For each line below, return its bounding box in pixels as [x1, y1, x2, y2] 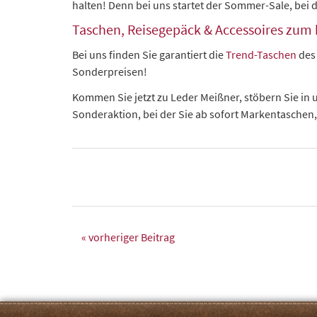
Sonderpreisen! [72, 64, 147, 79]
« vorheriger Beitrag [81, 230, 175, 244]
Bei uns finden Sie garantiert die [72, 47, 226, 62]
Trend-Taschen [226, 47, 296, 62]
